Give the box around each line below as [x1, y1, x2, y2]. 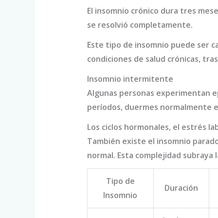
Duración [164, 182, 198, 194]
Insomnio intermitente [87, 73, 173, 85]
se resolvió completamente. [87, 19, 193, 31]
